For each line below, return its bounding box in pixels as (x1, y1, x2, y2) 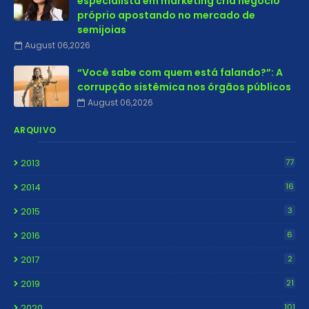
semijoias (77, 23, 126, 37)
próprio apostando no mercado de (77, 8, 255, 22)
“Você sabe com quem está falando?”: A (77, 66, 283, 79)
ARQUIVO (14, 124, 57, 136)
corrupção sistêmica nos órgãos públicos (77, 80, 291, 94)
